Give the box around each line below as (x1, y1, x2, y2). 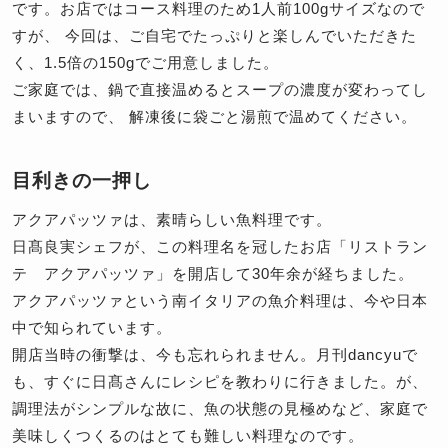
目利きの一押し (12, 170, 152, 192)
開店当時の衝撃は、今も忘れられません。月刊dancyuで (12, 346, 418, 364)
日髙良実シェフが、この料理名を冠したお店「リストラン (12, 238, 428, 256)
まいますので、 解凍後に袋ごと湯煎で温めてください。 (12, 108, 417, 126)
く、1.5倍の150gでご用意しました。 (12, 54, 279, 72)
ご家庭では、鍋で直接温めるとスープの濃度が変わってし (12, 81, 428, 99)
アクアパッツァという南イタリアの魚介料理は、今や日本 (12, 292, 428, 310)
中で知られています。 (12, 319, 172, 337)
